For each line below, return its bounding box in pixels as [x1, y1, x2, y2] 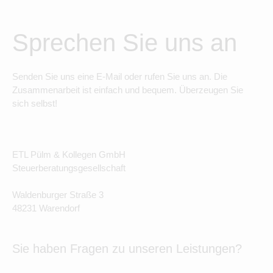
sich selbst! [12, 98, 57, 108]
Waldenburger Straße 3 [12, 190, 104, 200]
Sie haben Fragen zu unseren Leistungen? [12, 242, 242, 255]
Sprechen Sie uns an [12, 29, 237, 56]
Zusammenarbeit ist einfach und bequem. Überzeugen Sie [12, 85, 243, 95]
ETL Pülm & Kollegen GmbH [12, 149, 126, 160]
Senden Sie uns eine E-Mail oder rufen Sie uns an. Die [12, 71, 227, 82]
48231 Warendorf [12, 203, 80, 213]
